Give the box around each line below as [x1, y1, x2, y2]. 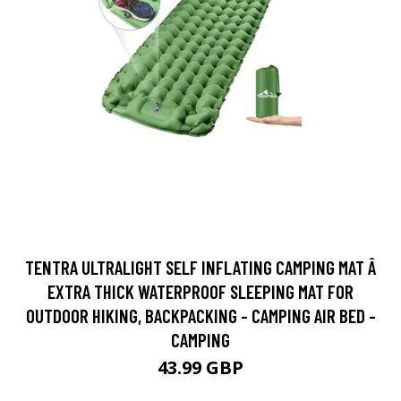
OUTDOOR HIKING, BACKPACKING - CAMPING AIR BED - [25, 304, 376, 328]
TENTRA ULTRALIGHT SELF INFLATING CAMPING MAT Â [25, 256, 376, 279]
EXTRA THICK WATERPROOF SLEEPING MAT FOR [47, 280, 354, 303]
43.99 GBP [158, 355, 243, 380]
